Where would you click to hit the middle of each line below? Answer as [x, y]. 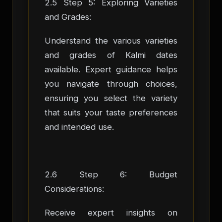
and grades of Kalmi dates [111, 55]
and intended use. [79, 127]
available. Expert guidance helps [111, 69]
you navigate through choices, [111, 83]
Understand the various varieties [111, 40]
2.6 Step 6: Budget [111, 175]
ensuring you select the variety [111, 98]
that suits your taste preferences [111, 112]
